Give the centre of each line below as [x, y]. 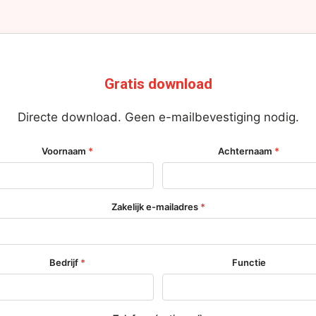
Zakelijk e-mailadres [156, 207]
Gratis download [158, 84]
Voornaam [65, 151]
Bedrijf [65, 263]
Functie [249, 263]
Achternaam [246, 151]
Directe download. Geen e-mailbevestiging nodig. [158, 117]
